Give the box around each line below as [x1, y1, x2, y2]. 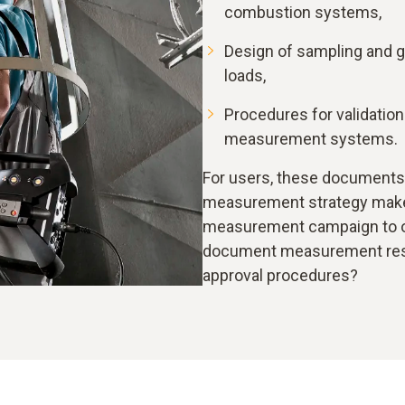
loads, [224, 66, 266, 85]
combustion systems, [224, 3, 381, 22]
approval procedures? [202, 266, 358, 285]
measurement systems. [224, 129, 398, 148]
